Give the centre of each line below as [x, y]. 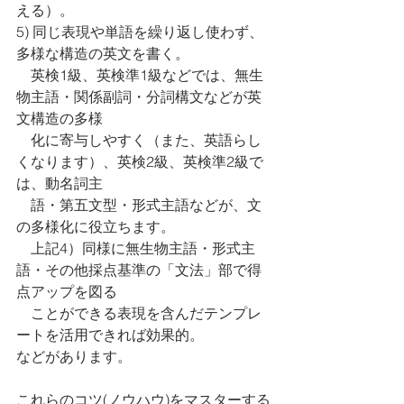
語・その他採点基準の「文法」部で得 [139, 270]
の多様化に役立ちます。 [96, 226]
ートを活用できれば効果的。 [110, 335]
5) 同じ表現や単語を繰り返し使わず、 [140, 32]
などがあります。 [74, 356]
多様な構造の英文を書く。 [103, 53]
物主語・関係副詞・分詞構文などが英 [139, 96]
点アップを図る [67, 291]
